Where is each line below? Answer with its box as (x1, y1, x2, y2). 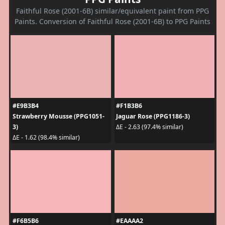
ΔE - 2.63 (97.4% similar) (116, 123, 183, 132)
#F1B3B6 (116, 101, 142, 110)
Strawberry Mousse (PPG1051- (12, 111, 104, 121)
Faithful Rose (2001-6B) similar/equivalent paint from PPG (16, 6, 209, 16)
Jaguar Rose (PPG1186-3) (116, 111, 190, 121)
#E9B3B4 (12, 101, 39, 110)
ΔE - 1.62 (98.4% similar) (12, 133, 80, 142)
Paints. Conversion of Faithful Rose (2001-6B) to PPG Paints (15, 16, 210, 26)
